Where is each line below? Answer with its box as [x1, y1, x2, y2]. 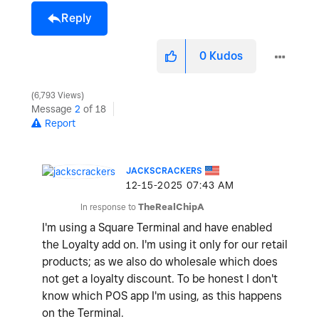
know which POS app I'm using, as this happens [42, 289, 282, 303]
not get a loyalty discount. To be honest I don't [42, 272, 278, 286]
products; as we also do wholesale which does [42, 255, 278, 269]
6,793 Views [32, 90, 83, 101]
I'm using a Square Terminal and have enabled [42, 221, 272, 235]
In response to [80, 202, 138, 213]
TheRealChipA [138, 202, 204, 213]
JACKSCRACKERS [126, 165, 202, 177]
